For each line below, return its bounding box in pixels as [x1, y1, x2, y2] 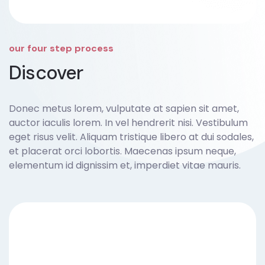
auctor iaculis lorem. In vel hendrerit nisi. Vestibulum [9, 116, 248, 130]
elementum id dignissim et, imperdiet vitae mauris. [9, 159, 241, 172]
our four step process [9, 42, 114, 54]
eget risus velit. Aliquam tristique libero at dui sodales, [9, 130, 254, 144]
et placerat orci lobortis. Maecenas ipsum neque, [9, 144, 236, 158]
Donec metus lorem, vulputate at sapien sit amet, [9, 102, 239, 115]
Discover [9, 60, 83, 85]
